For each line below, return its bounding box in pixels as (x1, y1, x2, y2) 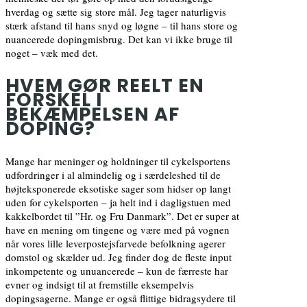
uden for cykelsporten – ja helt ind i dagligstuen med (5, 195, 231, 209)
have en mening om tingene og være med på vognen (5, 222, 230, 236)
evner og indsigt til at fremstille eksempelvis (5, 277, 194, 291)
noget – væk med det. (5, 45, 98, 60)
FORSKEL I (5, 86, 102, 112)
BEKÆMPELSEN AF (5, 101, 180, 127)
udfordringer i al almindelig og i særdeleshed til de (5, 167, 221, 182)
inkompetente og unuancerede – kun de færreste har (5, 263, 228, 278)
